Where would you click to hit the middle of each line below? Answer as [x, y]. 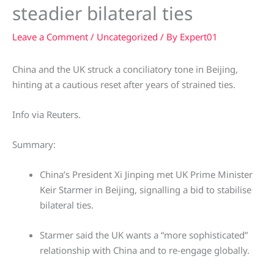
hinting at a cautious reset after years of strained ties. [124, 85]
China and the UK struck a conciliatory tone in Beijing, [125, 69]
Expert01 [199, 37]
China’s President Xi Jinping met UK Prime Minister [146, 175]
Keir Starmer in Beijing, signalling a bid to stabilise [146, 190]
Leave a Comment [50, 37]
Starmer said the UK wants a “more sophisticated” [144, 235]
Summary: [34, 145]
